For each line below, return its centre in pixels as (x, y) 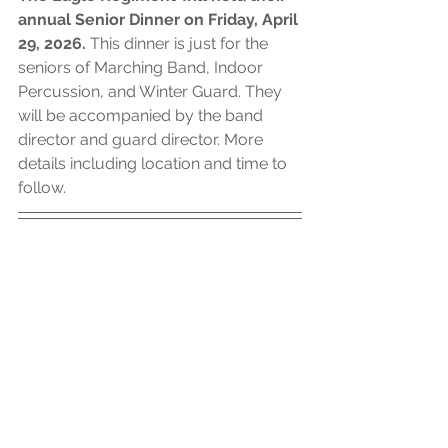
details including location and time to (154, 164)
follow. (44, 188)
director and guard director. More (142, 140)
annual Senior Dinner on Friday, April (160, 20)
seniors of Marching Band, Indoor (142, 68)
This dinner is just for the (181, 44)
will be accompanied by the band (142, 116)
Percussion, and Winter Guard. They (152, 92)
